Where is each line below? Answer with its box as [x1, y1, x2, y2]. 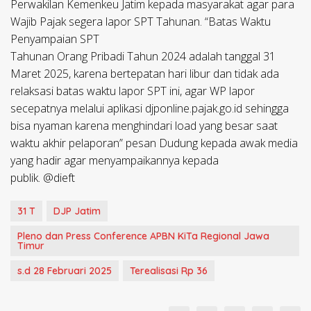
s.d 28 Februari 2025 [17, 264, 112, 278]
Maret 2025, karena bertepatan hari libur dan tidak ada [10, 66, 279, 82]
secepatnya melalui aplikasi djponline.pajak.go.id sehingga [10, 101, 289, 117]
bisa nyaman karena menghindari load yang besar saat [10, 118, 278, 134]
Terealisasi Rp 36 [130, 264, 208, 278]
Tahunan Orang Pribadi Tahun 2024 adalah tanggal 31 [10, 49, 276, 65]
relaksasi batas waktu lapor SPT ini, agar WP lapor [10, 83, 255, 99]
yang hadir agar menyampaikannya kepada [10, 153, 219, 169]
